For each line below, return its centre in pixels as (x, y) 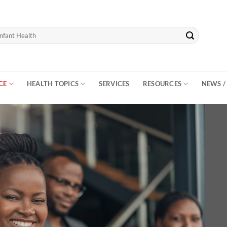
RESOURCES (162, 84)
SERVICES (114, 84)
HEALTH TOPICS (53, 84)
